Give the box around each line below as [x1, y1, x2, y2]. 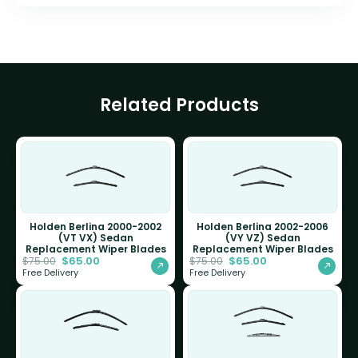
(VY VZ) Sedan [225, 230, 300, 245]
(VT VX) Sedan [58, 230, 133, 245]
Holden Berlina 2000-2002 [30, 219, 161, 233]
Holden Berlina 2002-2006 [197, 219, 328, 233]
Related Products [99, 92, 259, 117]
